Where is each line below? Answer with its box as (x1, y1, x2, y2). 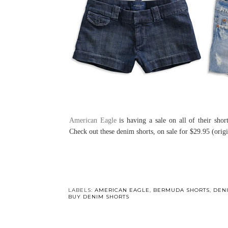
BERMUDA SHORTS (153, 187, 210, 194)
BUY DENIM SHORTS (68, 193, 129, 201)
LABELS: (68, 187, 95, 194)
